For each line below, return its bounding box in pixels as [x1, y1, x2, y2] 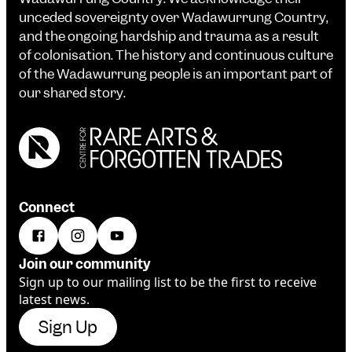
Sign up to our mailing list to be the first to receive [19, 273, 317, 291]
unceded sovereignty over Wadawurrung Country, [19, 9, 328, 27]
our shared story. [19, 84, 126, 102]
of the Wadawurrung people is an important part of [19, 65, 332, 83]
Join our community [19, 255, 151, 273]
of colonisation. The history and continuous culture [19, 46, 333, 64]
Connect [19, 199, 75, 217]
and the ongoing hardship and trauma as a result [19, 27, 319, 46]
